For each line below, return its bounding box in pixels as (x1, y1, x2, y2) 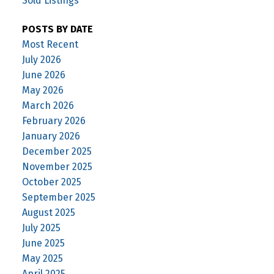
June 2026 (21, 69, 65, 81)
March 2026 (21, 100, 74, 112)
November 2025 (21, 161, 92, 173)
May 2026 (21, 84, 64, 97)
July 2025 (21, 222, 61, 234)
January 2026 (21, 130, 80, 143)
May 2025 (21, 253, 63, 265)
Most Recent (21, 39, 78, 51)
